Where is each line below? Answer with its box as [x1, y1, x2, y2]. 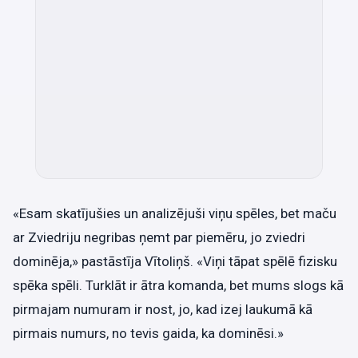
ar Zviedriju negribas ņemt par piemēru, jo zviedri [13, 229, 305, 246]
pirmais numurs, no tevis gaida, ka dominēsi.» [13, 325, 284, 342]
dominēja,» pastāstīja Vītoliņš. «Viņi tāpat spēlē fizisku [13, 253, 337, 270]
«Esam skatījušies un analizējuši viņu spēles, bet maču [13, 205, 336, 222]
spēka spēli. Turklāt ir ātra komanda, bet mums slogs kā [13, 277, 344, 294]
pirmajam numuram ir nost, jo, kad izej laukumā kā [13, 301, 312, 318]
